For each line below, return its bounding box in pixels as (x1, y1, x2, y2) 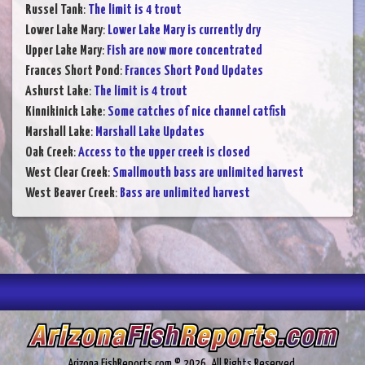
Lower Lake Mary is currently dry (108, 24, 261, 38)
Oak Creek (25, 146, 73, 161)
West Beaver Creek (25, 187, 115, 201)
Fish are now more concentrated (107, 44, 262, 59)
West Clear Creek (25, 166, 108, 181)
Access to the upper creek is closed (78, 146, 250, 161)
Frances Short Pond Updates (125, 64, 263, 79)
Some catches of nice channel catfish (108, 105, 286, 120)
